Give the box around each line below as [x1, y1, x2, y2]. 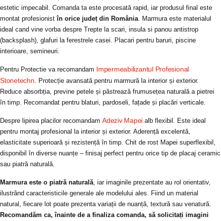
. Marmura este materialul [138, 14, 211, 22]
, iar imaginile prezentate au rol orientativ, [93, 178, 211, 186]
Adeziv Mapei [102, 116, 143, 125]
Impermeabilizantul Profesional [96, 65, 189, 74]
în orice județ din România [57, 14, 138, 22]
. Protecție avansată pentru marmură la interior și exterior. [34, 77, 199, 85]
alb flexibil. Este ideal [143, 117, 206, 125]
